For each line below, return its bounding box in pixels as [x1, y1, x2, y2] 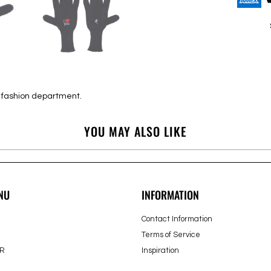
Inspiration [142, 246, 179, 255]
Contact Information [142, 214, 212, 223]
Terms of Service [142, 230, 200, 239]
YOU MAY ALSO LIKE [84, 122, 187, 140]
